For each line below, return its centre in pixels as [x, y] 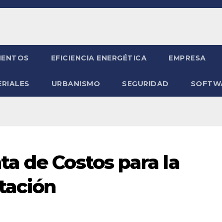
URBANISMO [76, 84]
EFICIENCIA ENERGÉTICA [99, 58]
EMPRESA [187, 58]
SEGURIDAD [145, 84]
